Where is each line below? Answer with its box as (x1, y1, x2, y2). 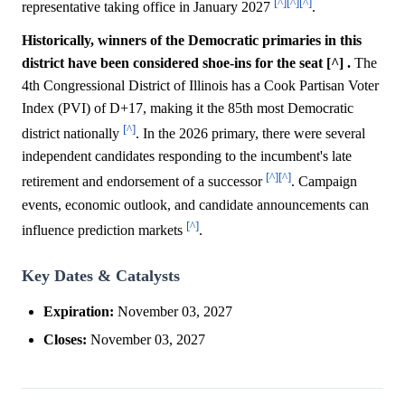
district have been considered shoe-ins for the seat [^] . (22, 54, 351, 71)
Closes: (43, 331, 87, 347)
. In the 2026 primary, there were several (136, 126, 365, 142)
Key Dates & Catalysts (22, 266, 180, 285)
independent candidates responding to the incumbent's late (22, 148, 352, 165)
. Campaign (291, 174, 357, 190)
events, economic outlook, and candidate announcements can (22, 196, 369, 212)
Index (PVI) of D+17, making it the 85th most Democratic (22, 99, 353, 116)
